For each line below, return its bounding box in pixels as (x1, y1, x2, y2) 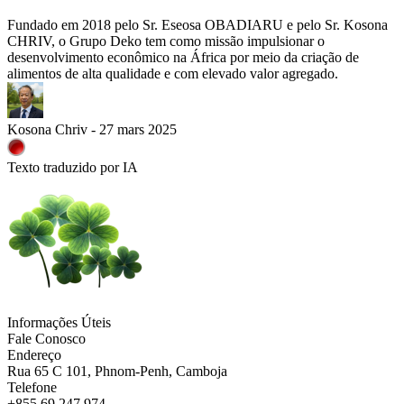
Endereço (7, 347, 61, 363)
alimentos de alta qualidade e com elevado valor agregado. (7, 66, 338, 81)
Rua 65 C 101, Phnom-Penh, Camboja (7, 363, 227, 379)
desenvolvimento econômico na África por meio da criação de (7, 50, 359, 65)
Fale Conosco (7, 331, 86, 346)
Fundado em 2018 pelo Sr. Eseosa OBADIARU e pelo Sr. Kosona (7, 17, 388, 32)
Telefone (7, 380, 57, 395)
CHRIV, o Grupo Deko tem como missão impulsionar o (7, 33, 325, 49)
